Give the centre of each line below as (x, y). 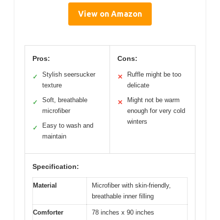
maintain (54, 137)
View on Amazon (110, 14)
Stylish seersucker (69, 75)
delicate (138, 85)
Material (45, 186)
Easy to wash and (68, 126)
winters (137, 122)
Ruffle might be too (154, 75)
